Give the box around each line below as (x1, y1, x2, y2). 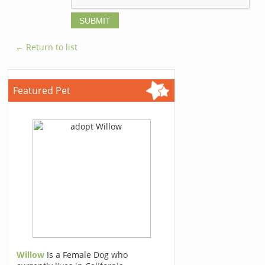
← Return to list (15, 41, 77, 53)
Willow (17, 249, 45, 260)
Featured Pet (13, 84, 71, 97)
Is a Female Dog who (47, 249, 128, 260)
